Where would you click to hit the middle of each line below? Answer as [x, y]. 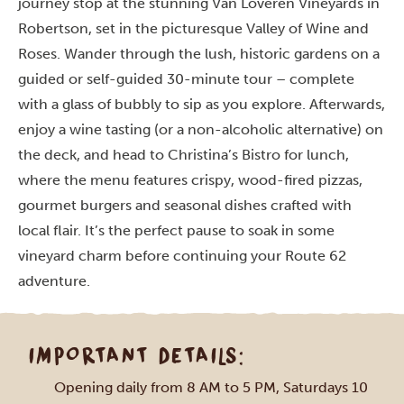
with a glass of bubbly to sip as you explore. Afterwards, [202, 104]
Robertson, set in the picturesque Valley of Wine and [193, 28]
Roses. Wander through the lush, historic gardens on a [199, 54]
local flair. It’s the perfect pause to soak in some [176, 230]
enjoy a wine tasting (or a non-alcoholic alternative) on [201, 129]
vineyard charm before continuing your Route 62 [182, 256]
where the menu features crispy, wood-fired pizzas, [190, 180]
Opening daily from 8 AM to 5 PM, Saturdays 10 [211, 387]
